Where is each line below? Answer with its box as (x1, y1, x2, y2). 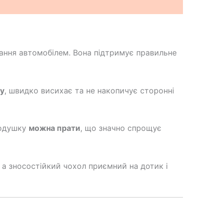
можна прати (29, 123, 80, 133)
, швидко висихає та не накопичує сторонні (4, 85, 174, 95)
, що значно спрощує (80, 123, 162, 133)
